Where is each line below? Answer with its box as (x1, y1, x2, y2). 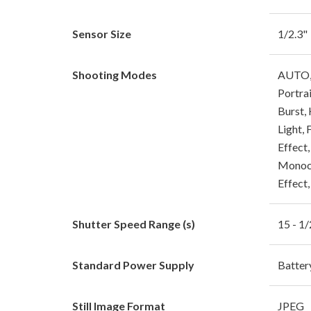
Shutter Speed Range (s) (72, 217, 195, 230)
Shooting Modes (72, 67, 157, 81)
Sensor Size (72, 26, 131, 40)
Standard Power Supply (72, 258, 194, 271)
